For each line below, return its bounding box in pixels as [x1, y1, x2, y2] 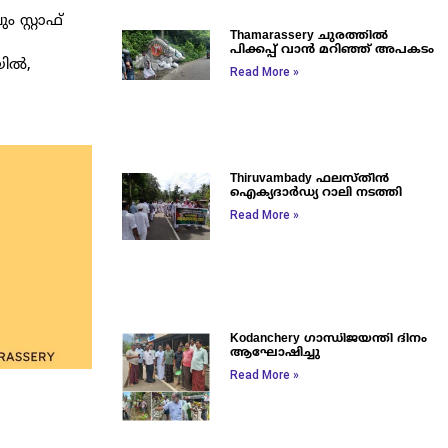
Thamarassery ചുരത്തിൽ [230, 28, 389, 44]
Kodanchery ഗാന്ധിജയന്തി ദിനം [230, 331, 428, 347]
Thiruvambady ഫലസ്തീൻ [230, 171, 390, 187]
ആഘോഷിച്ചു [230, 345, 321, 361]
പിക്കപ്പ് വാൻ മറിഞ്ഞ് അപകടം [230, 42, 435, 58]
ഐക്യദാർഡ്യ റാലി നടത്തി [230, 185, 403, 201]
